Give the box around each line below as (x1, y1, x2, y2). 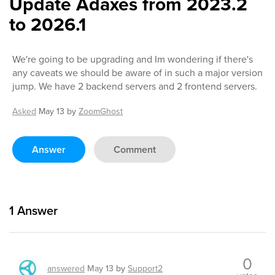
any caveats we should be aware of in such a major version (12, 66, 263, 80)
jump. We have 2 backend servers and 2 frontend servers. (12, 79, 257, 93)
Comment (114, 142, 156, 157)
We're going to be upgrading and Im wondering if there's (12, 52, 253, 66)
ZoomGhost (79, 105, 123, 118)
